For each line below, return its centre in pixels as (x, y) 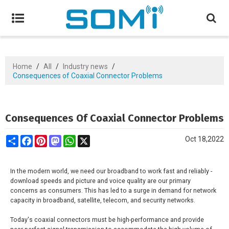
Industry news (85, 66)
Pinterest (62, 139)
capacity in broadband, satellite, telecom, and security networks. (103, 200)
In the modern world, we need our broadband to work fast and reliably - (111, 171)
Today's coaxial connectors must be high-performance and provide (107, 220)
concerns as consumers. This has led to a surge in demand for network (113, 190)
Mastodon (78, 139)
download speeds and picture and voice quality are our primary (100, 181)
